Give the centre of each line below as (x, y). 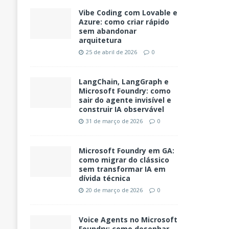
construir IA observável (121, 109)
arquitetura (100, 40)
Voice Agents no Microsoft (128, 220)
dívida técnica (104, 178)
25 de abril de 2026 (111, 52)
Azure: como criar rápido (124, 22)
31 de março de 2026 (114, 121)
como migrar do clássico (124, 160)
